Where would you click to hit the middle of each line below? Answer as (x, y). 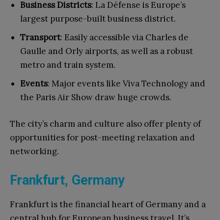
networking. (34, 151)
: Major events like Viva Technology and (126, 84)
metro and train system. (68, 65)
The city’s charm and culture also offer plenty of (105, 124)
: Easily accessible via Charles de (124, 38)
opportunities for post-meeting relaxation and (102, 138)
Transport (40, 38)
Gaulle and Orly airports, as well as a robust (107, 51)
